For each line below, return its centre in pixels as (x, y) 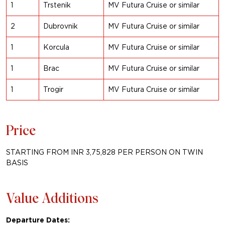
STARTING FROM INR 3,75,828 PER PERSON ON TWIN (104, 152)
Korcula (56, 47)
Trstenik (57, 5)
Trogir (53, 90)
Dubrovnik (61, 26)
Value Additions (52, 200)
